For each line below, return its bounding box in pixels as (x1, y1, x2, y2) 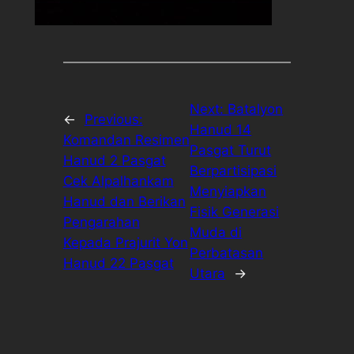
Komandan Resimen (62, 131, 190, 148)
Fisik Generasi (190, 203, 280, 220)
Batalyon (228, 100, 284, 117)
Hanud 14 (190, 121, 252, 137)
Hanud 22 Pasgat (62, 254, 174, 271)
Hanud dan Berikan (62, 193, 186, 209)
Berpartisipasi (190, 162, 277, 179)
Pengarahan (62, 213, 140, 230)
